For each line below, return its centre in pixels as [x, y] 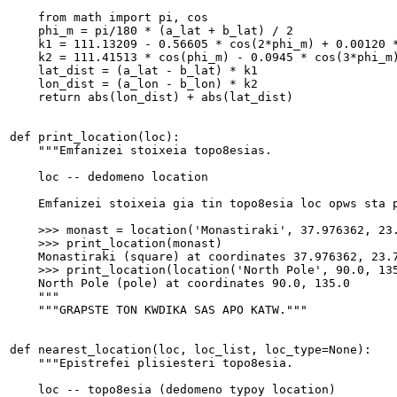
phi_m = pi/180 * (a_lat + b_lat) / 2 [152, 31]
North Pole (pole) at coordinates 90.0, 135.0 [180, 284]
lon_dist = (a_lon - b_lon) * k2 [134, 84]
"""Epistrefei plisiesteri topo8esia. [152, 363]
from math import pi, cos [109, 18]
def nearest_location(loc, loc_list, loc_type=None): [191, 350]
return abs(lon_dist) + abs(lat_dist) [152, 97]
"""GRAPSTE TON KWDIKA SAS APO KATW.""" [159, 310]
